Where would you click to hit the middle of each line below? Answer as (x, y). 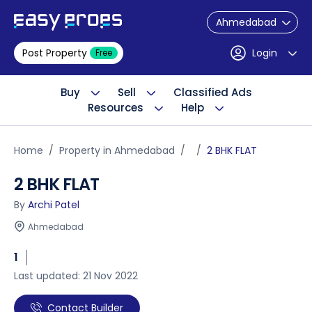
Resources (115, 108)
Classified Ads (212, 92)
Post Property (55, 53)
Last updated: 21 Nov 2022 (76, 276)
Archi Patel (54, 205)
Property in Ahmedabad (117, 150)
